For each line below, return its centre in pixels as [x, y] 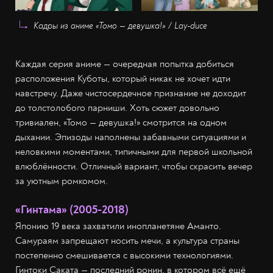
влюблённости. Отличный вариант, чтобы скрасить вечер [134, 166]
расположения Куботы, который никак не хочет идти [123, 78]
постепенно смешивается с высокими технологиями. [124, 255]
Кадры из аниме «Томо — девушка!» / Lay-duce [120, 26]
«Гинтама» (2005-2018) [72, 209]
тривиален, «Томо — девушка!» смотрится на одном [121, 122]
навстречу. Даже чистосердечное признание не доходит [131, 93]
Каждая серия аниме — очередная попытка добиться [125, 64]
